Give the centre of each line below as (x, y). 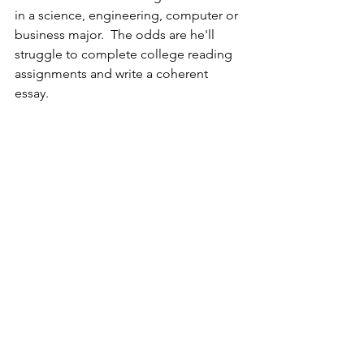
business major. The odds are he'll (116, 35)
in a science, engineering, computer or (128, 15)
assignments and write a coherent (113, 74)
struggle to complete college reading (125, 54)
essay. (35, 93)
